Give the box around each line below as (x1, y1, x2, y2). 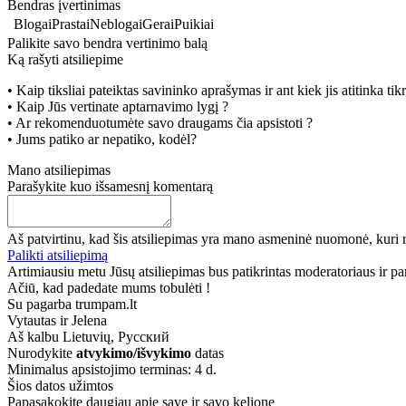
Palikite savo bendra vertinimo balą (7, 34, 208, 51)
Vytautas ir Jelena (7, 312, 107, 328)
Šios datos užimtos (7, 377, 113, 393)
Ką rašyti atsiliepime (7, 51, 123, 67)
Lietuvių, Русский (63, 328, 169, 344)
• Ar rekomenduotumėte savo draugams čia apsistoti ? (7, 114, 316, 130)
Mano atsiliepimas (7, 161, 111, 178)
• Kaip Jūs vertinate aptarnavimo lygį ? (7, 98, 228, 114)
